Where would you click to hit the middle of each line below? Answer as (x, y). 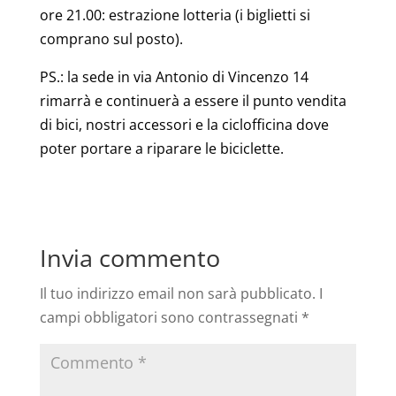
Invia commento (129, 257)
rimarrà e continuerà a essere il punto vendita (193, 100)
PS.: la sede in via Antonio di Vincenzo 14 (174, 76)
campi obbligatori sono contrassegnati (170, 317)
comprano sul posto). (111, 38)
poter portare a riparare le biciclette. (161, 148)
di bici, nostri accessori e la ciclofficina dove (184, 124)
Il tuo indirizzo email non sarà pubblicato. (177, 293)
